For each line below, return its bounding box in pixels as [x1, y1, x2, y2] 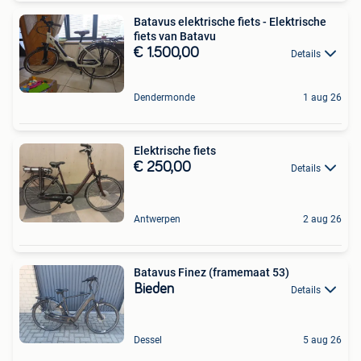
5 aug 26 [303, 334, 342, 346]
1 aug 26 [303, 91, 342, 103]
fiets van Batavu [134, 29, 216, 43]
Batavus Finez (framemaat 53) [134, 265, 289, 279]
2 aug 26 [303, 213, 342, 225]
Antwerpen [134, 213, 180, 225]
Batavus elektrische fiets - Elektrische [134, 15, 263, 28]
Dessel [134, 334, 162, 346]
